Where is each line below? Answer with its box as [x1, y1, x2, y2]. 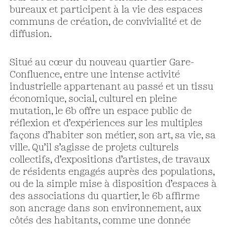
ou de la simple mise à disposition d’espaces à [9, 179, 217, 189]
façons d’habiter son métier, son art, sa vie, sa [9, 131, 216, 140]
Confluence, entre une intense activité [9, 70, 180, 80]
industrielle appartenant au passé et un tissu [9, 82, 213, 92]
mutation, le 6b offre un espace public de [9, 106, 192, 116]
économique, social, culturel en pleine [9, 94, 177, 104]
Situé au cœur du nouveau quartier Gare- [9, 58, 194, 67]
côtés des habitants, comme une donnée [9, 216, 191, 225]
